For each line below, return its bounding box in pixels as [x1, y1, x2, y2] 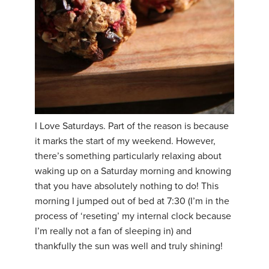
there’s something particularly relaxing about [35, 150, 222, 163]
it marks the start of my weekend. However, [35, 135, 216, 148]
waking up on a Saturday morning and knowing [35, 165, 231, 178]
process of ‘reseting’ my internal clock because [35, 210, 231, 223]
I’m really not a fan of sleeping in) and [35, 225, 192, 238]
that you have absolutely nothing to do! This [35, 180, 219, 193]
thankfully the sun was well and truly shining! [35, 240, 223, 253]
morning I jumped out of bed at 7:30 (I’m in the [35, 195, 229, 208]
